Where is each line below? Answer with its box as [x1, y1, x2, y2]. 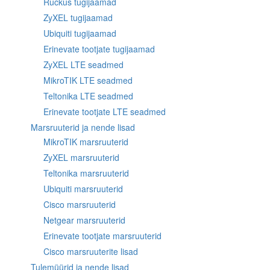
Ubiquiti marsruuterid [43, 183, 123, 195]
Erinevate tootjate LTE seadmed [43, 105, 166, 118]
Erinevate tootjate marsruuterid [43, 230, 162, 242]
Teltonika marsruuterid [43, 167, 129, 179]
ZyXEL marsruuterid [43, 151, 119, 163]
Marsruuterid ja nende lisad [31, 121, 135, 133]
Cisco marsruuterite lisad [43, 245, 138, 257]
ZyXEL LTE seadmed [43, 58, 124, 71]
